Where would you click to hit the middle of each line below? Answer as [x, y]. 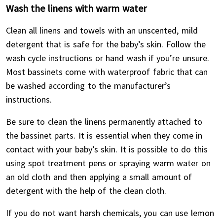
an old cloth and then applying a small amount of [99, 177]
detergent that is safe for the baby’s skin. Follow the [106, 44]
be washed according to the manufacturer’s [88, 86]
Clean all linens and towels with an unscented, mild [102, 30]
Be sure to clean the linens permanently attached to [104, 122]
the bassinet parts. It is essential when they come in [104, 135]
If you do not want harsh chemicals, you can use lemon [110, 213]
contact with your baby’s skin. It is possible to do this [107, 149]
